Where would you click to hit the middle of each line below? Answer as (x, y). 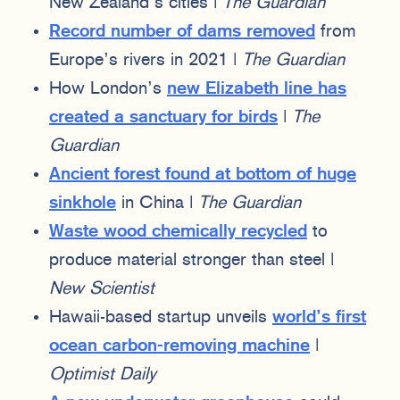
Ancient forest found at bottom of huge (203, 175)
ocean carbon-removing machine (179, 346)
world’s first (319, 317)
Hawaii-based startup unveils (161, 317)
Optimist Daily (103, 375)
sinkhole (83, 203)
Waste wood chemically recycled (178, 232)
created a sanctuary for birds (163, 117)
